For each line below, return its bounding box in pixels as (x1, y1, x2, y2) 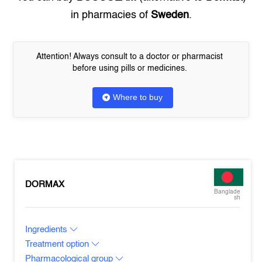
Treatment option (25, 240, 92, 249)
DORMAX (25, 180, 65, 189)
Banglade (213, 189, 240, 195)
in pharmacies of (70, 10, 151, 20)
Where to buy (113, 92, 163, 102)
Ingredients (25, 225, 70, 234)
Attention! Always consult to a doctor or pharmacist (36, 53, 223, 61)
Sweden (150, 10, 189, 20)
